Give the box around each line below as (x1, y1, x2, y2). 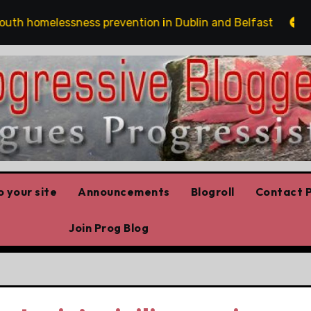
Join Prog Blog (69, 220, 149, 235)
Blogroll (190, 184, 235, 199)
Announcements (78, 184, 170, 199)
